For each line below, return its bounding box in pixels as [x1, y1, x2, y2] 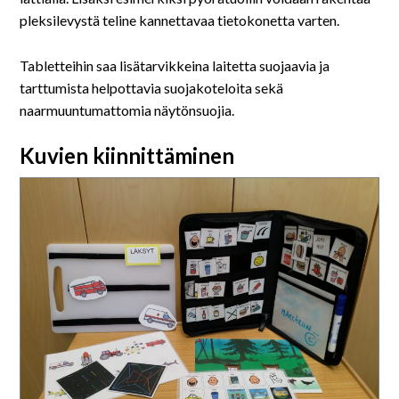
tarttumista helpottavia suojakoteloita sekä [20, 78, 284, 96]
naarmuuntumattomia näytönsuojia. [20, 101, 235, 118]
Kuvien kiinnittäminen [20, 142, 235, 169]
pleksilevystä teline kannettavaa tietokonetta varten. [20, 11, 340, 28]
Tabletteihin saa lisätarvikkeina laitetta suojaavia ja [20, 56, 330, 74]
